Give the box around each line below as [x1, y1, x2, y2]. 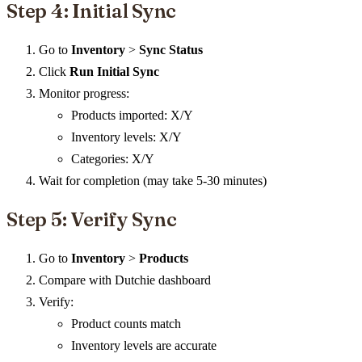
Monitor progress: [39, 86, 129, 101]
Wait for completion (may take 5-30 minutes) [39, 174, 267, 188]
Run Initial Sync [69, 65, 159, 79]
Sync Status [139, 43, 203, 57]
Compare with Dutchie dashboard [39, 272, 211, 287]
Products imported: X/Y [71, 108, 193, 123]
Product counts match [71, 316, 181, 330]
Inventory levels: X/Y [71, 130, 182, 145]
